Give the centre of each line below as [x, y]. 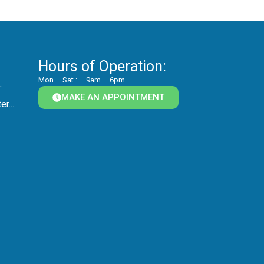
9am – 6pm [106, 80]
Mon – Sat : [57, 80]
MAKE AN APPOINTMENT [113, 98]
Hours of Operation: [102, 67]
